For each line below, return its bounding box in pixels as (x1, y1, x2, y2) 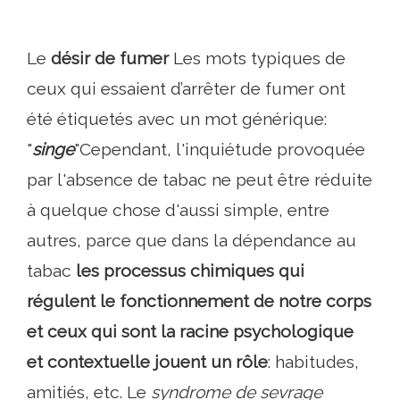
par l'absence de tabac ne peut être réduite (27, 170, 372, 190)
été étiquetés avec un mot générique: (27, 109, 327, 129)
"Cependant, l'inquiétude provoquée (74, 139, 365, 160)
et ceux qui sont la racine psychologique (27, 321, 354, 342)
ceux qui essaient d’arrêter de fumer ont (27, 79, 346, 99)
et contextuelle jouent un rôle (27, 352, 268, 372)
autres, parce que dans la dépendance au (27, 230, 356, 251)
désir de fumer (51, 48, 169, 69)
